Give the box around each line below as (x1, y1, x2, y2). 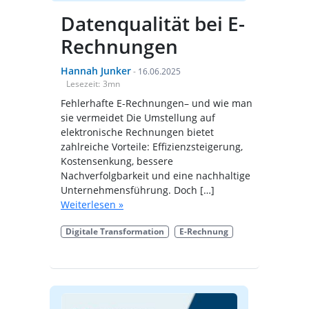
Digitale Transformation (66, 225, 164, 237)
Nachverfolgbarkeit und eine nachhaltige (61, 168, 250, 182)
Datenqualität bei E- (61, 10, 245, 37)
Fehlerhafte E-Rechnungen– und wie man (61, 96, 252, 110)
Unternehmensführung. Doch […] (61, 183, 215, 197)
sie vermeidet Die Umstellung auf (61, 110, 215, 124)
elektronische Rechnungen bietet (61, 125, 214, 139)
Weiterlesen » (61, 197, 123, 211)
